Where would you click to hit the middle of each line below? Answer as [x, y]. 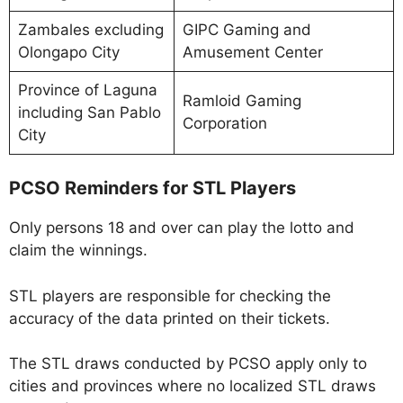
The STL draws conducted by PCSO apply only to [188, 364]
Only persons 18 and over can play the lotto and [182, 228]
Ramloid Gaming [242, 100]
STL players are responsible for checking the [170, 296]
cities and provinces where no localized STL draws [193, 386]
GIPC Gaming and [246, 29]
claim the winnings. [78, 251]
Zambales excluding [90, 29]
